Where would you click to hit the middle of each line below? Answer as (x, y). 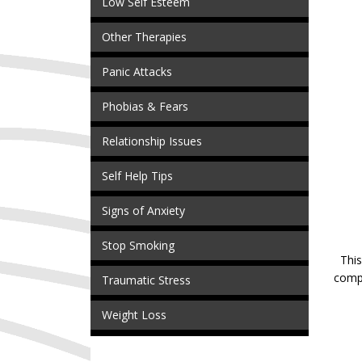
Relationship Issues (152, 141)
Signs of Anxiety (143, 211)
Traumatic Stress (146, 280)
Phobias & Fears (145, 107)
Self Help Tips (137, 176)
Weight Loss (134, 315)
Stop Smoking (138, 246)
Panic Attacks (137, 72)
